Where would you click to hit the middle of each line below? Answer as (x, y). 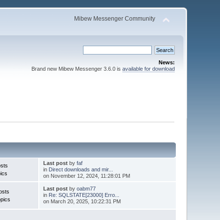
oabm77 (86, 188)
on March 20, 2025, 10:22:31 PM (82, 201)
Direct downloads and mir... (81, 169)
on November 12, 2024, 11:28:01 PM (86, 176)
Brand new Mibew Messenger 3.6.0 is (77, 69)
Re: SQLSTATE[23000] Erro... (84, 195)
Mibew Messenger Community (114, 19)
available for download (148, 69)
